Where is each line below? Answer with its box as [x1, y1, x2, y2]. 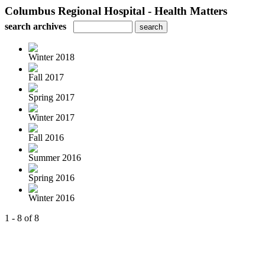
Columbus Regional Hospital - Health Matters [5, 5, 227, 17]
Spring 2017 [28, 92, 75, 102]
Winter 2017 [28, 112, 75, 122]
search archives [5, 21, 66, 31]
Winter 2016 [28, 193, 75, 203]
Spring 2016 [28, 173, 75, 183]
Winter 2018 [28, 52, 75, 62]
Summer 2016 [28, 153, 81, 163]
